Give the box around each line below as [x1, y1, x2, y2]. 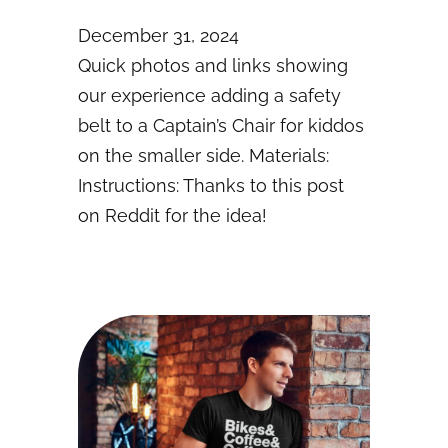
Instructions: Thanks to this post [78, 175, 344, 197]
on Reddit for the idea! [78, 205, 267, 227]
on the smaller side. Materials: [78, 145, 329, 167]
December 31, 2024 [78, 25, 239, 47]
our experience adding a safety [78, 85, 341, 107]
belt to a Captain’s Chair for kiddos [78, 115, 364, 137]
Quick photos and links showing [78, 55, 348, 77]
